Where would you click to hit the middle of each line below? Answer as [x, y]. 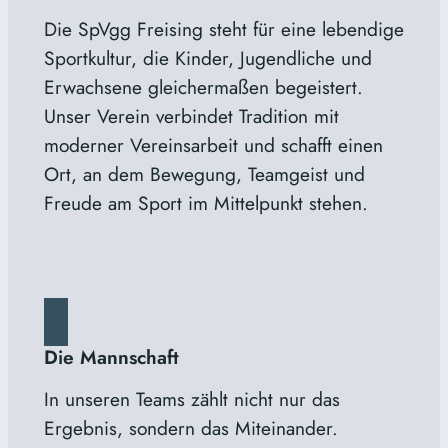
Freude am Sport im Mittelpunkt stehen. [205, 202]
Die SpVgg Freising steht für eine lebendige [223, 28]
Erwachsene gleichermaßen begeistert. [203, 86]
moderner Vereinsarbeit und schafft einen [213, 144]
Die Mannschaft [111, 356]
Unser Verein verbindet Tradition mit [191, 115]
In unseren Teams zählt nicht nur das [191, 398]
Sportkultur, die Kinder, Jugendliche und [207, 57]
